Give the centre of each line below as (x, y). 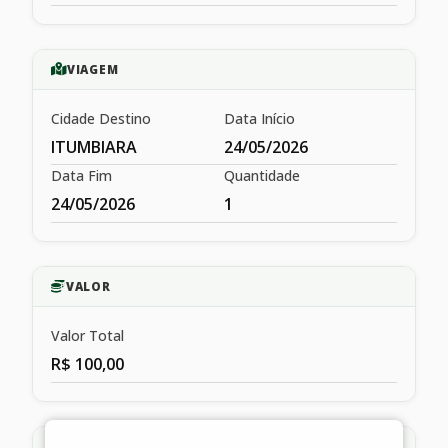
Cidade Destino (101, 118)
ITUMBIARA (94, 146)
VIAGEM (92, 69)
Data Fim (81, 176)
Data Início (259, 118)
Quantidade (262, 176)
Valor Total (87, 335)
